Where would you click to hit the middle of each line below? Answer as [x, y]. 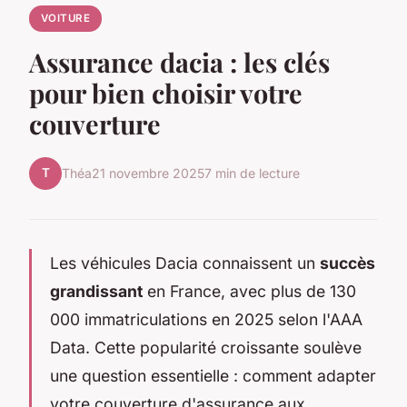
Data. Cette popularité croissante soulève [206, 347]
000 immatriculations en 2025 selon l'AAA [206, 319]
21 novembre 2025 [148, 174]
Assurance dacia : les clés [179, 61]
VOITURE [65, 18]
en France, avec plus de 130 [249, 291]
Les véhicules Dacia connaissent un [185, 263]
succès [347, 263]
